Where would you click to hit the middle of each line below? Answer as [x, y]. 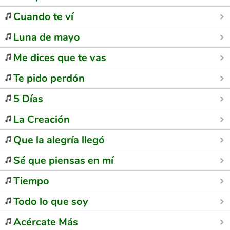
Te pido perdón [49, 78]
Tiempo [31, 181]
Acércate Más [46, 222]
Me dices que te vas [60, 58]
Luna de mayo [47, 37]
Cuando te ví [43, 17]
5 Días [28, 99]
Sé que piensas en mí [63, 160]
